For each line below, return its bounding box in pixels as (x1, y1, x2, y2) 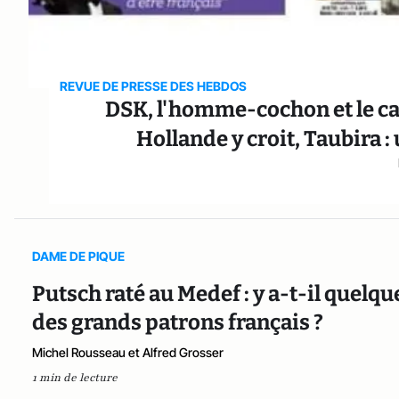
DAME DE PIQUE (32, 248, 125, 264)
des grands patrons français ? (32, 309, 323, 335)
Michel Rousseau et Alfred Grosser (32, 344, 224, 360)
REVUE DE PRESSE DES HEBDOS (60, 77, 248, 94)
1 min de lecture (32, 370, 118, 385)
